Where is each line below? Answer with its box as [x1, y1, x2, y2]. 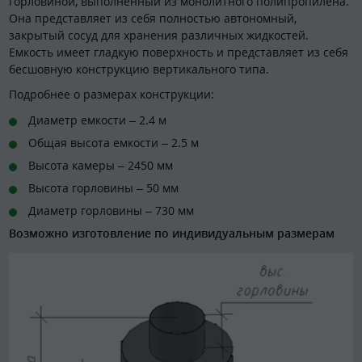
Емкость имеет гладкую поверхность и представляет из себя [9, 44, 348, 60]
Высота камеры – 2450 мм [28, 157, 173, 173]
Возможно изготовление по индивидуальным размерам [9, 225, 335, 241]
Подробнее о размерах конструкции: [9, 86, 214, 103]
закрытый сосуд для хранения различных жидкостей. [9, 27, 309, 43]
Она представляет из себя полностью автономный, [9, 10, 297, 26]
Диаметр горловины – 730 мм [28, 202, 194, 218]
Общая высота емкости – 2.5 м [28, 134, 199, 150]
